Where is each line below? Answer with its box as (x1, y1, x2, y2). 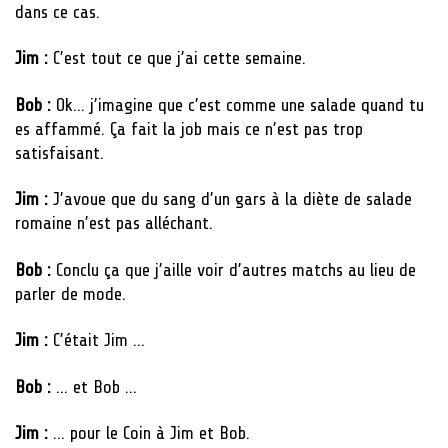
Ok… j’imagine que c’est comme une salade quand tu (56, 94, 424, 115)
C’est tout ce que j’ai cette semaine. (53, 48, 306, 69)
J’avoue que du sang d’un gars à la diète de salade (53, 189, 412, 210)
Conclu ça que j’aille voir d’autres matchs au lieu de (56, 259, 416, 280)
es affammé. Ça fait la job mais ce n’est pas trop (15, 118, 363, 139)
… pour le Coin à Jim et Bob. (53, 423, 250, 444)
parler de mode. (15, 283, 126, 304)
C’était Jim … (53, 330, 145, 351)
